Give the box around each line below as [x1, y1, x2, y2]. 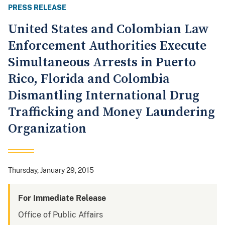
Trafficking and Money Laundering [8, 104, 215, 121]
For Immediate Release [18, 193, 106, 203]
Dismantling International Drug [8, 87, 199, 104]
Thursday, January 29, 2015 [8, 166, 94, 175]
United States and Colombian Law [8, 21, 209, 38]
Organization [8, 121, 86, 138]
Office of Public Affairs [18, 210, 103, 220]
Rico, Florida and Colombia [8, 71, 170, 88]
